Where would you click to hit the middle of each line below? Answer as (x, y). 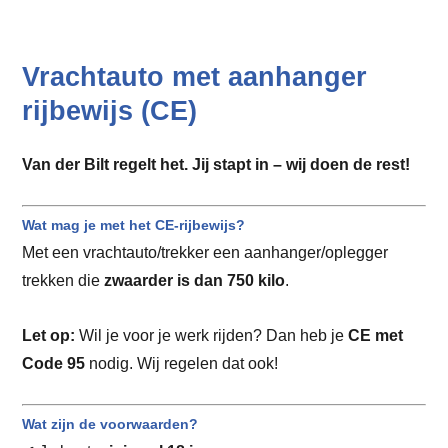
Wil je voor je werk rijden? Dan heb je (211, 334)
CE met (375, 334)
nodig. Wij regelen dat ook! (181, 362)
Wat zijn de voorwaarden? (109, 423)
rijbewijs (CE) (109, 111)
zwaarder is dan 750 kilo (194, 279)
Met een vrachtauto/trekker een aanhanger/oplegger (204, 251)
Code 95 (53, 362)
